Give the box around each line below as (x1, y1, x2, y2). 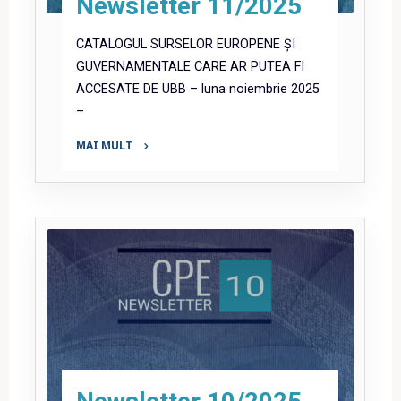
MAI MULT (76, 137, 133, 153)
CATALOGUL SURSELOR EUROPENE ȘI (76, 36, 296, 52)
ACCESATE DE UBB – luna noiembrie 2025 (76, 81, 320, 97)
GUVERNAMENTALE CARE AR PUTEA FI (76, 58, 305, 74)
